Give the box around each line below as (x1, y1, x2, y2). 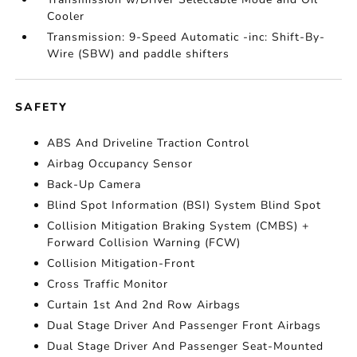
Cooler (47, 9, 85, 24)
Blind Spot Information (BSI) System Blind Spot (47, 198, 322, 213)
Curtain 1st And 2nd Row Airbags (47, 297, 241, 312)
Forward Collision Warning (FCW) (47, 235, 241, 250)
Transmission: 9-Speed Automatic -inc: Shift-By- (47, 29, 326, 45)
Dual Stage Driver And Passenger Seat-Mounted (47, 339, 324, 354)
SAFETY (15, 100, 69, 115)
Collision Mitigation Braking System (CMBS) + (47, 218, 310, 233)
